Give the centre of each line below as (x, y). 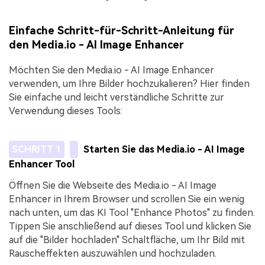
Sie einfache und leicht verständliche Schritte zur (117, 98)
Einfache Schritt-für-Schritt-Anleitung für (122, 31)
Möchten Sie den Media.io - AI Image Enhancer (112, 70)
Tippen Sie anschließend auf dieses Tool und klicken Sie (130, 227)
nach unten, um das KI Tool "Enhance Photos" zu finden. (132, 213)
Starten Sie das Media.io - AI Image (164, 149)
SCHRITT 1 (36, 149)
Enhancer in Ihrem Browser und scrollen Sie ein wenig (127, 199)
